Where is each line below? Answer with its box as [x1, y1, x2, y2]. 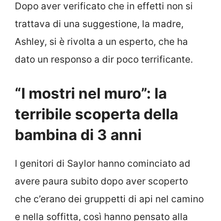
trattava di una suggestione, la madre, [15, 18, 184, 30]
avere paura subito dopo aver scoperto [15, 175, 188, 187]
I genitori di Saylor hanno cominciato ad [15, 157, 190, 169]
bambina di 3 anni [15, 125, 142, 144]
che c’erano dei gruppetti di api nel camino [15, 193, 204, 205]
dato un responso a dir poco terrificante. [15, 54, 193, 66]
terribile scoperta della [15, 105, 178, 123]
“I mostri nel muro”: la [15, 84, 167, 102]
